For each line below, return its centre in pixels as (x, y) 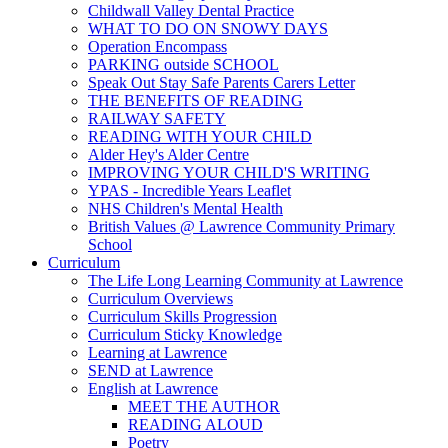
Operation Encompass (157, 46)
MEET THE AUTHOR (204, 406)
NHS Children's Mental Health (185, 208)
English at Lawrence (153, 388)
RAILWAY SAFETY (157, 118)
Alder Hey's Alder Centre (168, 154)
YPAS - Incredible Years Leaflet (189, 190)
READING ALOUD (195, 424)
